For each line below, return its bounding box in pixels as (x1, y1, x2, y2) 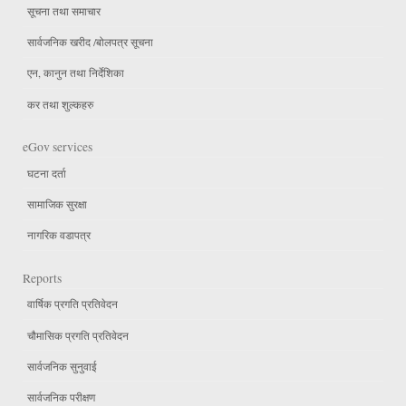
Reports (23, 269, 62, 286)
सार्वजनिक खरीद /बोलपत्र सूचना (27, 34, 153, 50)
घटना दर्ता (27, 165, 66, 180)
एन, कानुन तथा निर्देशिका (27, 65, 124, 81)
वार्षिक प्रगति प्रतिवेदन (27, 296, 118, 312)
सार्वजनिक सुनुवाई (27, 358, 97, 373)
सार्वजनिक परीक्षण (27, 389, 95, 404)
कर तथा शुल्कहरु (27, 96, 93, 111)
